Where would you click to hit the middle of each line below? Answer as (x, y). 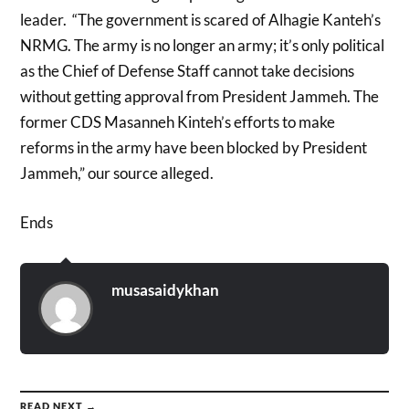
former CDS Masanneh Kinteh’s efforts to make (178, 122)
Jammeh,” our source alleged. (117, 173)
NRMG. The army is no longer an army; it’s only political (203, 46)
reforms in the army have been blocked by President (194, 148)
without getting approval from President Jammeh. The (200, 97)
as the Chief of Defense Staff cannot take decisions (188, 71)
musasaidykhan (166, 289)
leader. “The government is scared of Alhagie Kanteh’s (201, 20)
